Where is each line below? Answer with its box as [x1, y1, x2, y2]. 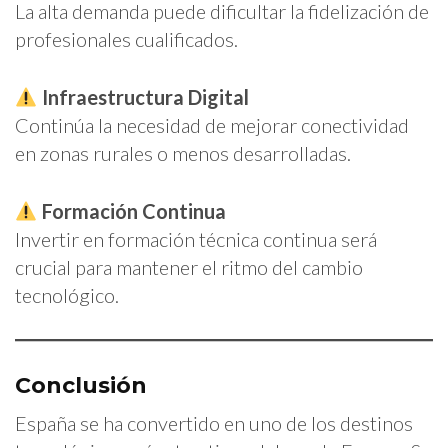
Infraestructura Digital [41, 84, 249, 109]
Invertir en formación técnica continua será [15, 226, 377, 251]
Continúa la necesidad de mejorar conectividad [15, 112, 409, 137]
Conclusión [15, 371, 147, 399]
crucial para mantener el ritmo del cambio [15, 254, 363, 279]
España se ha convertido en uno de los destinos [15, 410, 413, 435]
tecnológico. [15, 282, 119, 307]
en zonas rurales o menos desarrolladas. [15, 140, 351, 165]
